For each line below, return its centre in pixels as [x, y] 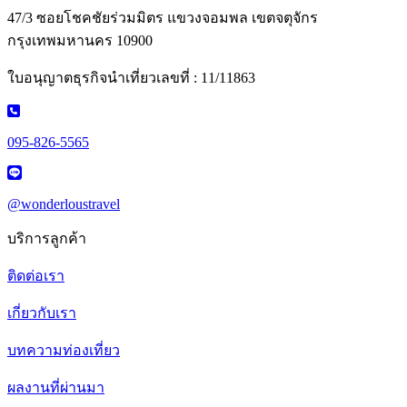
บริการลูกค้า [47, 239]
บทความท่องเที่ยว [64, 351]
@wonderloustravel [64, 204]
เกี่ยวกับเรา [42, 313]
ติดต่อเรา [36, 276]
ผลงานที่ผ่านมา [56, 388]
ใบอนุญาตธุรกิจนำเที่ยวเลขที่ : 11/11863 [131, 78]
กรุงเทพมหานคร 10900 [80, 41]
